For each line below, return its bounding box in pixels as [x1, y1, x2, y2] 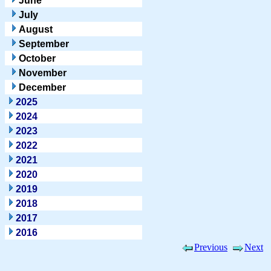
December [19, 82, 66, 93]
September [19, 38, 69, 49]
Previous [194, 241, 227, 252]
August [19, 24, 53, 34]
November [19, 67, 67, 78]
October [19, 53, 56, 64]
